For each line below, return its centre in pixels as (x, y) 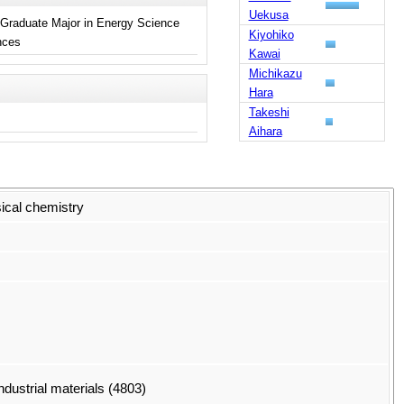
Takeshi (269, 112)
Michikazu (275, 73)
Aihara (265, 131)
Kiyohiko (271, 34)
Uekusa (268, 14)
